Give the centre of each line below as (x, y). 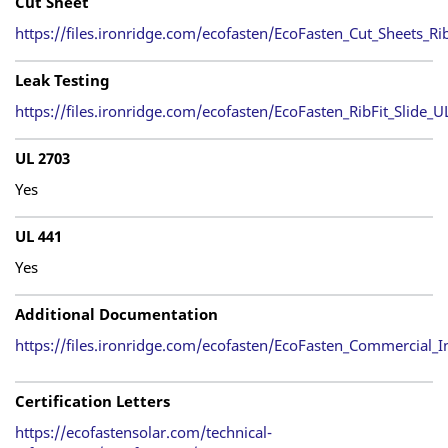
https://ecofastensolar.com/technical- (143, 432)
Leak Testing (62, 80)
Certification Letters (92, 401)
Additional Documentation (116, 314)
